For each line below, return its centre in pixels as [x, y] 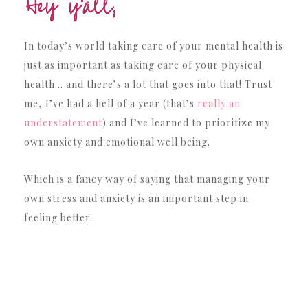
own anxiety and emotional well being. [117, 142]
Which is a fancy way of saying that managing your [147, 179]
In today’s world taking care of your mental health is [154, 46]
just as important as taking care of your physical [143, 65]
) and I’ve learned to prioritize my [186, 123]
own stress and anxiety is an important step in [136, 199]
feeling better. [58, 218]
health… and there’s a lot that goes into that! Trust [148, 85]
